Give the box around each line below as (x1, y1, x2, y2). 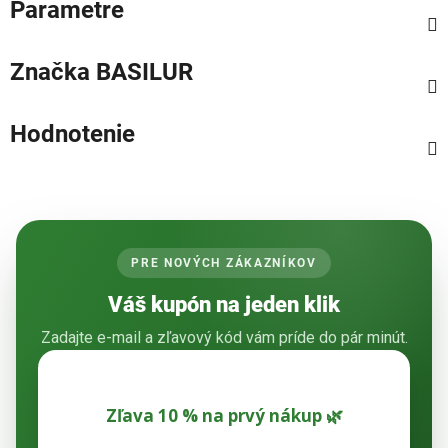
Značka (10, 57, 90, 86)
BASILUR (90, 57, 193, 86)
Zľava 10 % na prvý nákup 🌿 (105, 403, 343, 427)
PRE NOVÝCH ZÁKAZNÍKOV (131, 255, 317, 270)
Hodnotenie (10, 119, 135, 148)
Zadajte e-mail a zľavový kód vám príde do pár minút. (40, 327, 408, 347)
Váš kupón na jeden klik (108, 291, 340, 317)
